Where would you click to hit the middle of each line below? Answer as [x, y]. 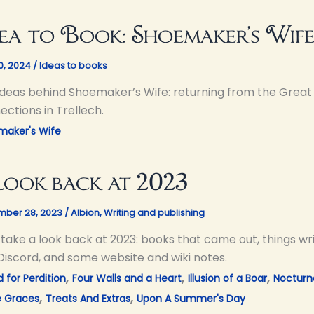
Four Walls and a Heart [127, 278]
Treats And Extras [88, 298]
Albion [85, 212]
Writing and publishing [154, 212]
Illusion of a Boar [227, 278]
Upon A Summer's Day [191, 298]
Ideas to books [73, 65]
